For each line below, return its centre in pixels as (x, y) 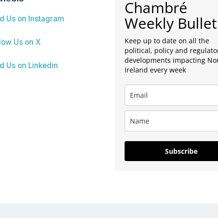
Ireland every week (155, 70)
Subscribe (181, 151)
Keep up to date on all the (167, 40)
